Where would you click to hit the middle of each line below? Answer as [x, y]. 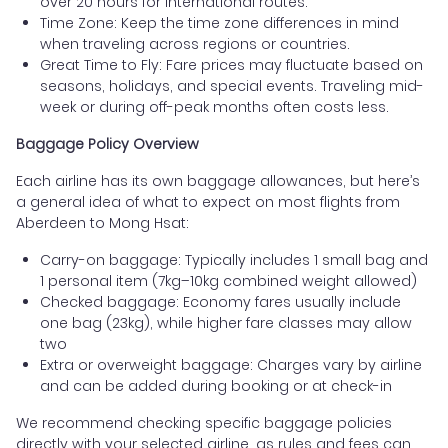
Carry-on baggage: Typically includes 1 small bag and [234, 260]
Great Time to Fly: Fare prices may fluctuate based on [231, 65]
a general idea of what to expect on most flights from [208, 202]
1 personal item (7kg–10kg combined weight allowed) [228, 281]
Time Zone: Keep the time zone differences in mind [219, 23]
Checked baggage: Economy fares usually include [220, 302]
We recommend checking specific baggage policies [204, 423]
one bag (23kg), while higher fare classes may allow [226, 323]
